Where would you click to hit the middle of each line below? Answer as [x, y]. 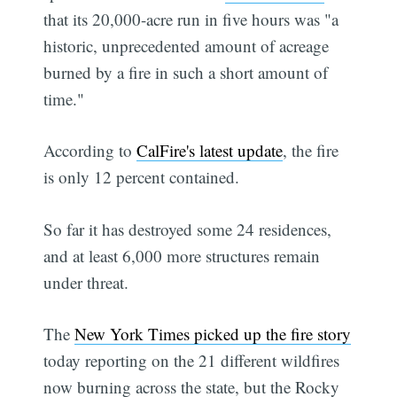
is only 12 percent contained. [142, 177]
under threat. [86, 282]
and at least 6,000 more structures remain [182, 255]
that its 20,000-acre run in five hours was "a [191, 19]
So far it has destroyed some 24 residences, [188, 229]
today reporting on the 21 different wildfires [192, 361]
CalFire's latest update [210, 151]
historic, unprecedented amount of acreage [187, 45]
